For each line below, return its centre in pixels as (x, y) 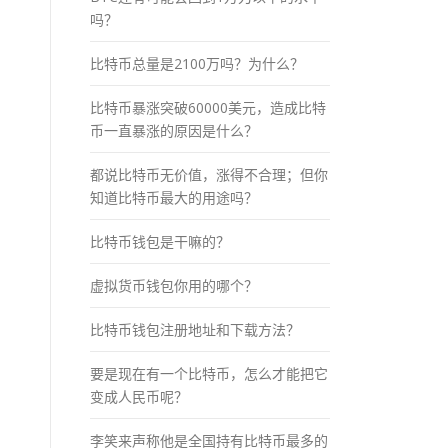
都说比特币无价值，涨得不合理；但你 (209, 174)
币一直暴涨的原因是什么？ (174, 130)
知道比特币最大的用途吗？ (174, 197)
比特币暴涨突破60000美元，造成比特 (208, 107)
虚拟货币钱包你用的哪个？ (174, 285)
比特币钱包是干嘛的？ (160, 241)
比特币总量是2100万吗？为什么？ (197, 63)
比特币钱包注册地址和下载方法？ (195, 329)
